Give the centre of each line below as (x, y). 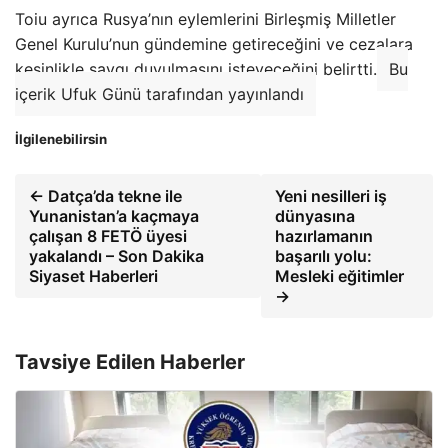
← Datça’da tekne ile (105, 195)
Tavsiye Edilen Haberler (130, 361)
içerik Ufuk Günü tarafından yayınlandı (159, 93)
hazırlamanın (324, 235)
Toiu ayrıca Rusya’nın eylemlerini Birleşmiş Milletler (205, 18)
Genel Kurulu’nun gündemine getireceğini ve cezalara (214, 43)
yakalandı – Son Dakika (116, 255)
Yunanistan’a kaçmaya (114, 215)
